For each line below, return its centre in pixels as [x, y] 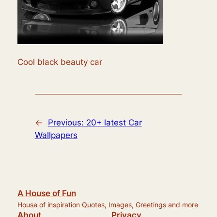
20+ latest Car [114, 122]
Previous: [67, 122]
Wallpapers [56, 135]
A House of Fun [46, 193]
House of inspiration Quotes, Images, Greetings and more [108, 204]
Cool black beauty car [60, 62]
